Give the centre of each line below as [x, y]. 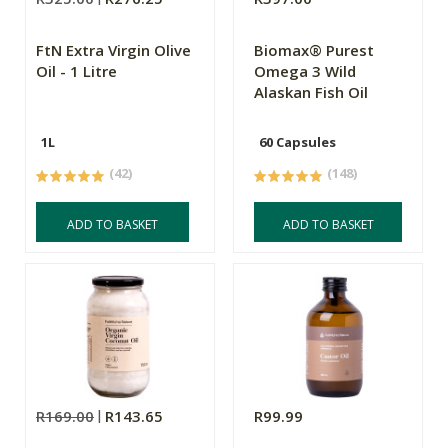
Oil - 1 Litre [76, 71]
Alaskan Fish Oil [311, 92]
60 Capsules [298, 142]
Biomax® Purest [314, 50]
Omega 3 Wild [305, 71]
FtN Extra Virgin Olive [113, 50]
